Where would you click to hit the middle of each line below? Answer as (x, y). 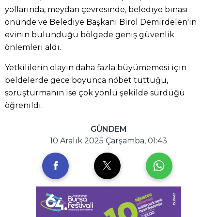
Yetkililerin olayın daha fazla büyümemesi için (96, 67)
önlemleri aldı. (33, 47)
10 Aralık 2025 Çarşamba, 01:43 (108, 140)
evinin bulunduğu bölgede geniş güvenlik (90, 34)
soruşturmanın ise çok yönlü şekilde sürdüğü (95, 93)
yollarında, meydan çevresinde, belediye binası (96, 9)
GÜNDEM (108, 129)
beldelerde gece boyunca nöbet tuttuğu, (86, 80)
